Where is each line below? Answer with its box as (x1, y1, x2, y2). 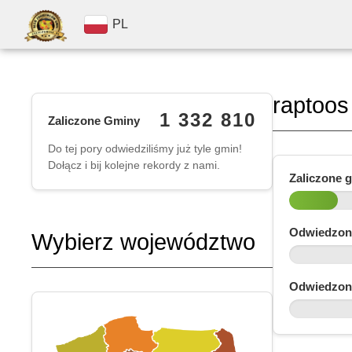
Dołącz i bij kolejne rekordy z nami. (48, 159, 220, 171)
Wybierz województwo (31, 229, 255, 255)
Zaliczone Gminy (48, 113, 140, 127)
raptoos (272, 93, 349, 118)
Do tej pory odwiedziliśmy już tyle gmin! (48, 142, 242, 155)
